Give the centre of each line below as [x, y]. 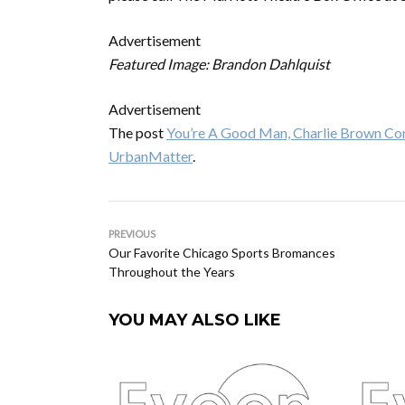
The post [137, 132]
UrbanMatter [151, 156]
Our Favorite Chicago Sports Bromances [222, 253]
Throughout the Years [172, 272]
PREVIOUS [132, 234]
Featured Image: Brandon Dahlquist [219, 64]
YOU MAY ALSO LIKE [195, 320]
